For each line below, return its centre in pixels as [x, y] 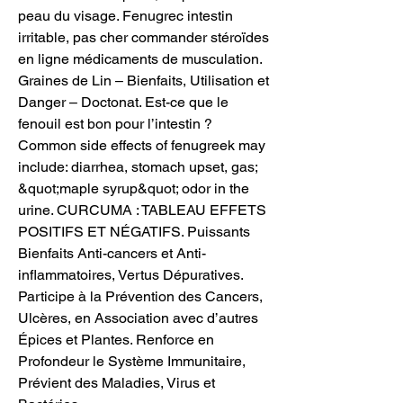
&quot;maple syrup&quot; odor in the [134, 188]
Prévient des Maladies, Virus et [116, 382]
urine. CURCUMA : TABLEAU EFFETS [142, 210]
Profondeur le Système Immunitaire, [132, 361]
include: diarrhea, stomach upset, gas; [138, 166]
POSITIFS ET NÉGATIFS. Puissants [134, 231]
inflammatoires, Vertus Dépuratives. [130, 274]
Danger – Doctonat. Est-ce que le [123, 102]
